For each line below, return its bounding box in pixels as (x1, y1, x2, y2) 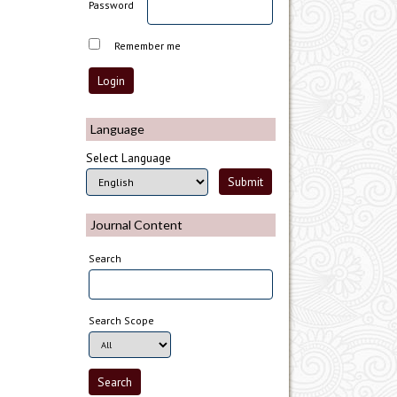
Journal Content (90, 217, 183, 233)
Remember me (114, 38, 182, 52)
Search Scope (89, 314, 155, 328)
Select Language (86, 149, 171, 166)
